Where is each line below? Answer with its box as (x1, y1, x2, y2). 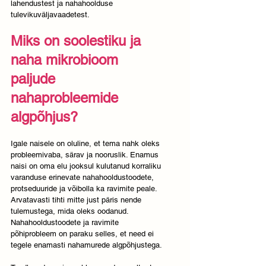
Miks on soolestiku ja (11, 33, 145, 49)
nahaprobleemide (11, 90, 122, 106)
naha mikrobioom (11, 52, 122, 68)
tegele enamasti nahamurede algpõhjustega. (11, 240, 164, 250)
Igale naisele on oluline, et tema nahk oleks (11, 139, 162, 148)
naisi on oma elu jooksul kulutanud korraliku (11, 161, 163, 171)
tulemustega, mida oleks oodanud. (11, 207, 131, 216)
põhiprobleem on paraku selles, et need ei (11, 229, 156, 239)
